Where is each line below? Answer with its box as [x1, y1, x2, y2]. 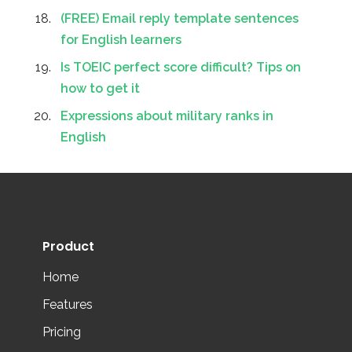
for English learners [60, 32, 181, 48]
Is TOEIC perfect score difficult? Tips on [60, 60, 301, 75]
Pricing [42, 324, 81, 340]
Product [42, 237, 94, 256]
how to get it [60, 81, 140, 97]
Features [42, 297, 93, 313]
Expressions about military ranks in [60, 108, 273, 124]
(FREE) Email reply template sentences [60, 11, 299, 27]
